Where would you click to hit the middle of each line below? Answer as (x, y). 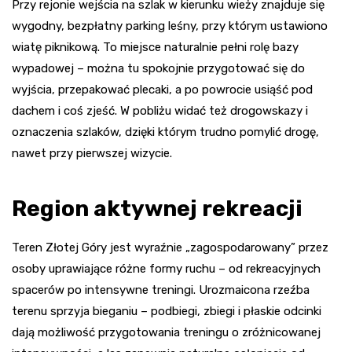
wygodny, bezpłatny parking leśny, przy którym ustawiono (170, 26)
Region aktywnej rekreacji (157, 209)
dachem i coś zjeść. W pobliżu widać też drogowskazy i (160, 111)
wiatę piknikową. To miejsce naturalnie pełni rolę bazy (155, 48)
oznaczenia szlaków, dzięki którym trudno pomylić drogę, (165, 132)
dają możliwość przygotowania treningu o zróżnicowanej (166, 333)
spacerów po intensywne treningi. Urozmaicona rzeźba (161, 290)
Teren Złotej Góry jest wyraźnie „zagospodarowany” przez (170, 248)
